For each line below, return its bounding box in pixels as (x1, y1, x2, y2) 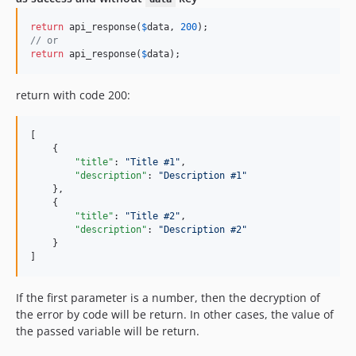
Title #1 (130, 157, 175, 168)
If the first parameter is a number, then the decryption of (16, 290, 320, 306)
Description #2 (164, 224, 242, 236)
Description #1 (164, 170, 242, 182)
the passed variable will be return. (16, 323, 199, 339)
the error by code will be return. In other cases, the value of (16, 307, 334, 323)
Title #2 (130, 211, 175, 222)
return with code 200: (16, 87, 130, 103)
